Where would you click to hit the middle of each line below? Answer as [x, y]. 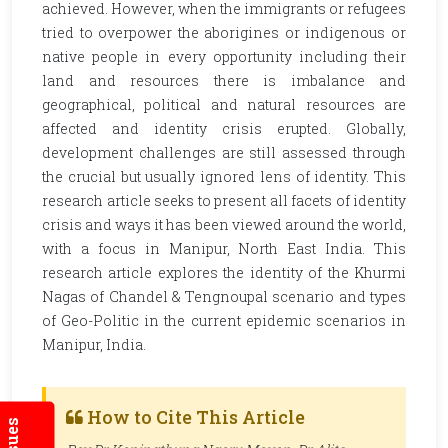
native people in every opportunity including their [224, 56]
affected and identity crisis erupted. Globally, [224, 128]
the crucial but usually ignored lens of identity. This [224, 176]
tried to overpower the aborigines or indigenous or [224, 32]
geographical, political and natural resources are [224, 104]
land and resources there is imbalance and [224, 80]
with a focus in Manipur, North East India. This [224, 248]
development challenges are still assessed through [224, 152]
